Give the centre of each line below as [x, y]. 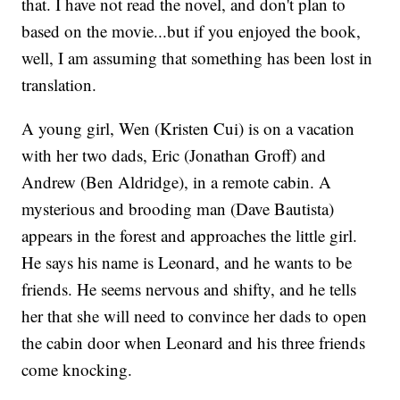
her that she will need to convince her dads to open [195, 316]
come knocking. [77, 370]
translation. [59, 85]
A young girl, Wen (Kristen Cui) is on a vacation [188, 129]
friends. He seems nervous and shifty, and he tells [189, 289]
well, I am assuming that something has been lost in [197, 58]
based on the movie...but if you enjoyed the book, [192, 31]
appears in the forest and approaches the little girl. [190, 236]
